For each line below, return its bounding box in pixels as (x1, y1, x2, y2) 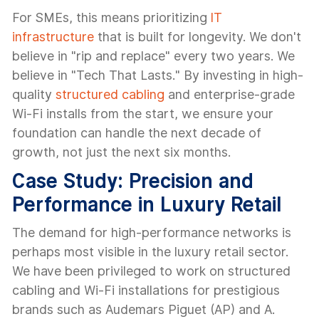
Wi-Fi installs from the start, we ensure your (12, 106, 273, 121)
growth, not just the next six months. (12, 145, 231, 159)
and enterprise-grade (164, 87, 295, 102)
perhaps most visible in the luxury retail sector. (12, 244, 288, 259)
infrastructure (12, 29, 94, 44)
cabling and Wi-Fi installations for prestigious (12, 283, 280, 298)
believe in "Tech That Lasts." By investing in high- (12, 68, 303, 83)
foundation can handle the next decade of (12, 125, 261, 140)
